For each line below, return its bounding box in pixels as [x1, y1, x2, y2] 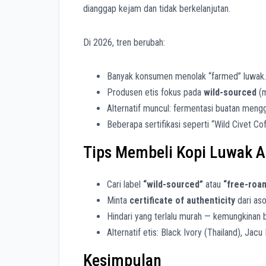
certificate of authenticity [129, 195, 235, 207]
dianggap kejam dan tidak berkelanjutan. [83, 2, 230, 14]
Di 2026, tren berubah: [83, 36, 165, 48]
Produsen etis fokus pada [107, 86, 204, 98]
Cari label [107, 179, 143, 191]
